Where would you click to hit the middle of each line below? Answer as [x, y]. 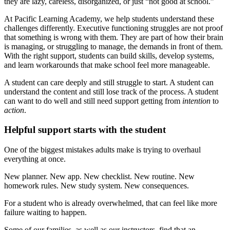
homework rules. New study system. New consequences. [97, 186]
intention [196, 101]
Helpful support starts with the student [85, 130]
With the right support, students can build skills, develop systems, [109, 55]
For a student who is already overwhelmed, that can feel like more [111, 203]
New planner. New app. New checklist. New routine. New [99, 177]
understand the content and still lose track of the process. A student [111, 91]
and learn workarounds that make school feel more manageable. [107, 65]
